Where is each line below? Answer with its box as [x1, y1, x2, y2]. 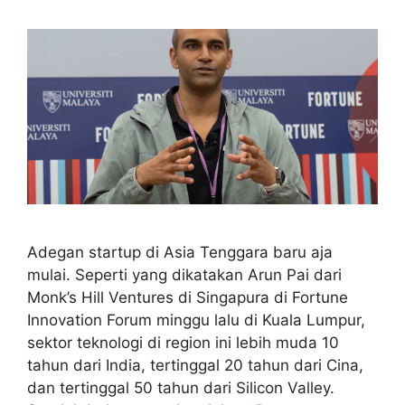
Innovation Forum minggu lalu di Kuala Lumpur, [27, 311, 365, 330]
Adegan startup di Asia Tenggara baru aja [27, 243, 333, 262]
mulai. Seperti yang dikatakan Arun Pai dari [27, 266, 342, 285]
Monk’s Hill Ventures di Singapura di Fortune [27, 288, 348, 307]
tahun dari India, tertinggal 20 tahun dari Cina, [27, 356, 363, 375]
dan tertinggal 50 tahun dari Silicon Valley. [27, 379, 334, 398]
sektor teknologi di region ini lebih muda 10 [27, 334, 339, 353]
